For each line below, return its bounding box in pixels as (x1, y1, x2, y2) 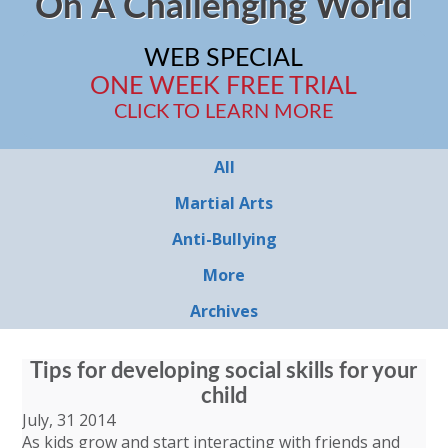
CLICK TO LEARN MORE (113, 102, 334, 122)
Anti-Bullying (171, 228, 277, 250)
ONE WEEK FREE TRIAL (90, 74, 358, 99)
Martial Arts (175, 192, 273, 214)
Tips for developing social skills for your (30, 360, 418, 382)
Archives (190, 300, 258, 322)
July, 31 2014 (22, 409, 116, 431)
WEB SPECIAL (144, 46, 304, 71)
